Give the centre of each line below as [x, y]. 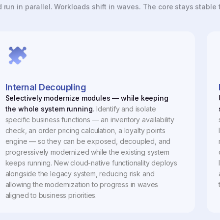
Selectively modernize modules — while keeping [87, 98]
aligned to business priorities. [51, 195]
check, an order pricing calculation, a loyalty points [85, 131]
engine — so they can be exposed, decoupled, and [88, 141]
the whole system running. [50, 109]
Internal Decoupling [46, 87]
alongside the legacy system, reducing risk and [80, 174]
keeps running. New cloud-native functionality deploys [91, 163]
